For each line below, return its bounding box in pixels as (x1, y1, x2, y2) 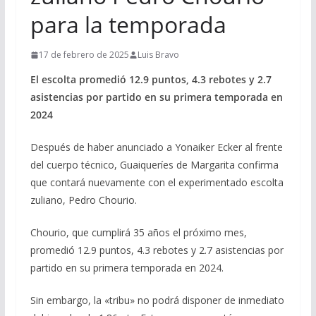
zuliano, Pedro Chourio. (30, 193, 137, 207)
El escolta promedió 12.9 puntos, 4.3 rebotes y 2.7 (30, 73, 272, 86)
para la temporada (30, 9, 226, 39)
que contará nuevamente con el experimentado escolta (30, 176, 284, 189)
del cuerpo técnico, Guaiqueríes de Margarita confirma (30, 158, 279, 171)
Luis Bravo (137, 49, 179, 61)
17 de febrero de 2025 (38, 49, 129, 61)
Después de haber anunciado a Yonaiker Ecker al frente (30, 140, 283, 154)
